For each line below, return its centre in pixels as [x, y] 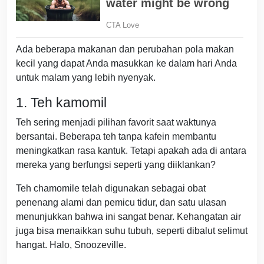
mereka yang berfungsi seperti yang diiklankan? [116, 165]
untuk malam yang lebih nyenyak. [86, 78]
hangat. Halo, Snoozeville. [71, 245]
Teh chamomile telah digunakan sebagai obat [111, 189]
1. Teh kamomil [61, 103]
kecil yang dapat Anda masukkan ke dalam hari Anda [126, 64]
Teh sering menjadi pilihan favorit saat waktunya [116, 123]
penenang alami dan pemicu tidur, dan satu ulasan [121, 203]
